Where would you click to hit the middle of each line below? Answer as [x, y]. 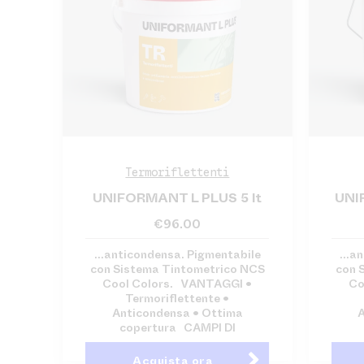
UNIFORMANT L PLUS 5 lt [178, 198]
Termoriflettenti [178, 173]
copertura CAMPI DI [177, 328]
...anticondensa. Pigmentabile [177, 255]
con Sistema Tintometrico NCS [177, 269]
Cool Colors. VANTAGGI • [178, 284]
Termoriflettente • [178, 299]
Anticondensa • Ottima [177, 313]
